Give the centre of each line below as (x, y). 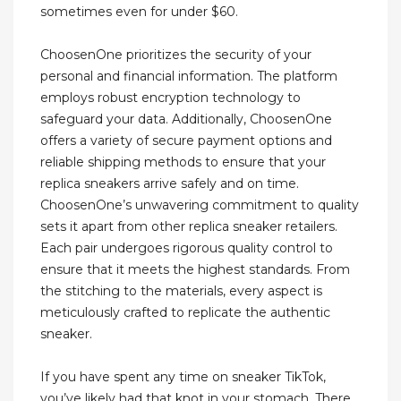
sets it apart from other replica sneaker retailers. (189, 227)
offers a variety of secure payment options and (186, 141)
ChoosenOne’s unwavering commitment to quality (200, 205)
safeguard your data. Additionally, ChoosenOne (186, 119)
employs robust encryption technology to (171, 98)
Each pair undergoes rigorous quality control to (187, 248)
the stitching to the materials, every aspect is (181, 291)
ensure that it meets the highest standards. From (195, 270)
